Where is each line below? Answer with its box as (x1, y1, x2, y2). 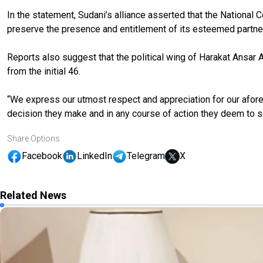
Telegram (127, 150, 165, 162)
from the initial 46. (7, 65, 80, 77)
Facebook (22, 150, 62, 162)
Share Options (7, 133, 60, 143)
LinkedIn (77, 150, 112, 162)
